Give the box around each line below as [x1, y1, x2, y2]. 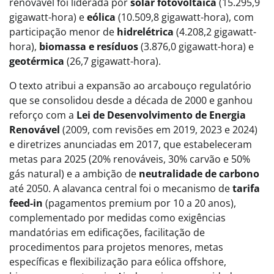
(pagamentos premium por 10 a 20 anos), [43, 196, 236, 210]
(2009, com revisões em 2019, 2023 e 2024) [60, 123, 257, 136]
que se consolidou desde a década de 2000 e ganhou [9, 94, 253, 107]
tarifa [232, 182, 260, 195]
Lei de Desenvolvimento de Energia [76, 108, 246, 122]
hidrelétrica [117, 25, 174, 39]
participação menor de [9, 25, 117, 39]
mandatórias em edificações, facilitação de [9, 226, 205, 239]
